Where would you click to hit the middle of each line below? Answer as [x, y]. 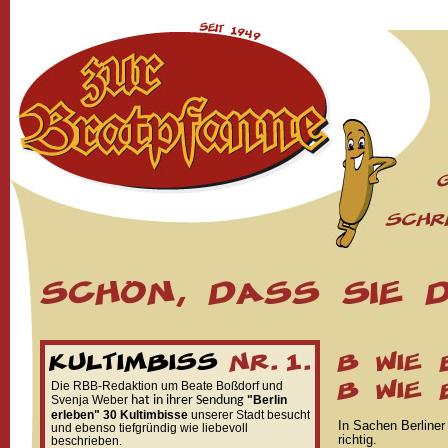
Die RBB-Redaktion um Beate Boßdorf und [167, 386]
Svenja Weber [89, 400]
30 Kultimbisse [145, 415]
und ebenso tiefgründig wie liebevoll [149, 428]
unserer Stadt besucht [249, 415]
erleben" [75, 415]
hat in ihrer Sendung [186, 400]
